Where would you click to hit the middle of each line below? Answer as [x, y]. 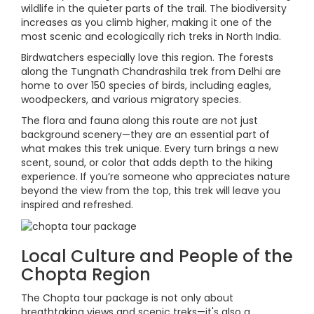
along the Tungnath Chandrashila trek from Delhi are [151, 71]
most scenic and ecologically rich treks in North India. [151, 36]
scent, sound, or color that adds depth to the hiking [147, 163]
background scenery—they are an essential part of [145, 135]
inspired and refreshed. [77, 205]
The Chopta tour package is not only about [127, 298]
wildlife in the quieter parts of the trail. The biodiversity [154, 8]
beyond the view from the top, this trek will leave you [151, 191]
